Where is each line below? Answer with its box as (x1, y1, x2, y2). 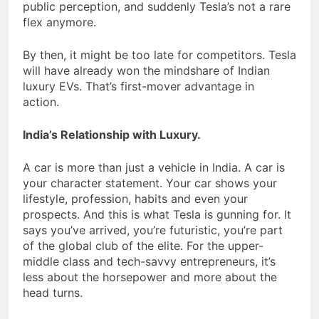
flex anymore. (23, 14, 96, 29)
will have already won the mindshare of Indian (23, 63, 270, 78)
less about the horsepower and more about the (23, 269, 277, 284)
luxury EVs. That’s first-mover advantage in (23, 78, 254, 93)
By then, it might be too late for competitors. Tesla (23, 47, 296, 62)
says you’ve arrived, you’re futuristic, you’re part (23, 222, 283, 237)
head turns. (23, 285, 86, 300)
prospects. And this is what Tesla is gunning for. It (23, 206, 291, 221)
